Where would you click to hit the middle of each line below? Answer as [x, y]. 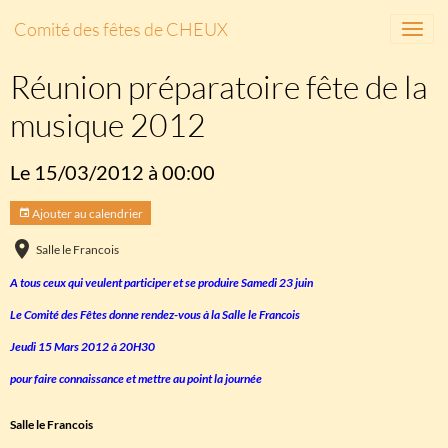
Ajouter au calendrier [86, 213]
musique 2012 [108, 124]
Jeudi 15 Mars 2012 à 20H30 [82, 346]
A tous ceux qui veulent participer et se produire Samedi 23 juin [161, 282]
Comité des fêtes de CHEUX [121, 28]
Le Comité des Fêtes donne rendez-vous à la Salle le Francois [155, 314]
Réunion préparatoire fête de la [219, 86]
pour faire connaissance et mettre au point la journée [136, 378]
